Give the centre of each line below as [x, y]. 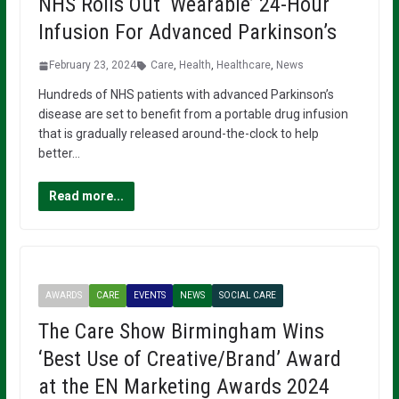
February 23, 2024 [92, 65]
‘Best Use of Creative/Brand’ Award [189, 359]
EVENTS [149, 296]
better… [59, 154]
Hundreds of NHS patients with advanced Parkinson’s [186, 95]
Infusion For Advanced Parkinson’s [187, 33]
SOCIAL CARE [247, 296]
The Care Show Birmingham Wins [181, 332]
